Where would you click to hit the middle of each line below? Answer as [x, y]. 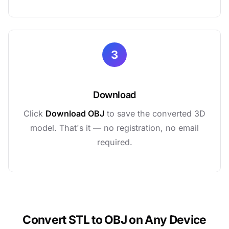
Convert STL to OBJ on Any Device [114, 220]
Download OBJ [75, 113]
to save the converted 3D [155, 113]
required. [114, 142]
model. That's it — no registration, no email [114, 128]
